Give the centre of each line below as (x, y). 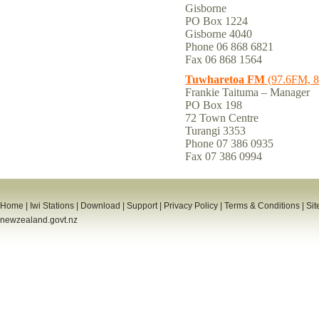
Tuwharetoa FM (225, 79)
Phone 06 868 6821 (231, 47)
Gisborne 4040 (219, 34)
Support (142, 206)
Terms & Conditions (262, 206)
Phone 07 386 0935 (231, 143)
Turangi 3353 (215, 131)
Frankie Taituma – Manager (247, 92)
